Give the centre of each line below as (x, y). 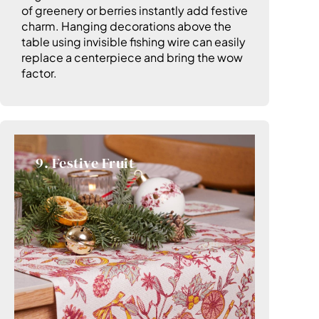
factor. (39, 73)
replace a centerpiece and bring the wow (132, 58)
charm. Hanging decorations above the (126, 26)
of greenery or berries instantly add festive (135, 11)
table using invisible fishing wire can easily (134, 42)
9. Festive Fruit (85, 163)
